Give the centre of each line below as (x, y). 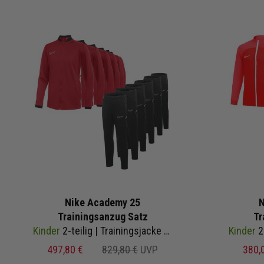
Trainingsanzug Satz (103, 216)
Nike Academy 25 (103, 202)
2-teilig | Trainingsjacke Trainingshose (112, 230)
